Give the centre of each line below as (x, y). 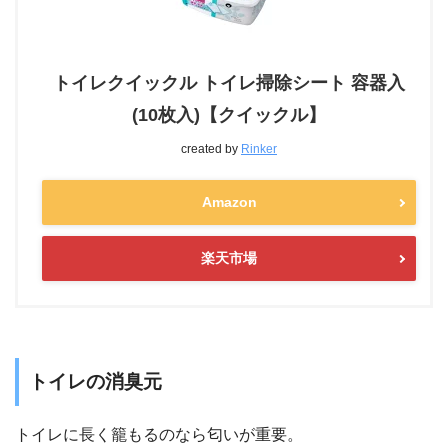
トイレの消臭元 (95, 382)
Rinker (259, 149)
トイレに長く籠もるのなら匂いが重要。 (159, 434)
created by (211, 149)
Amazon (229, 202)
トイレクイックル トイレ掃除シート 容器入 (229, 83)
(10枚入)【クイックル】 (229, 115)
